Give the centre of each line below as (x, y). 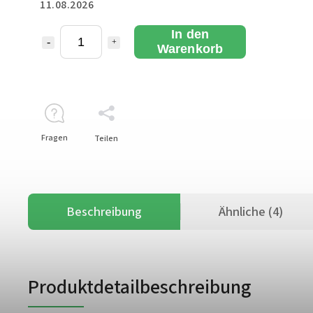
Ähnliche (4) (251, 211)
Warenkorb (190, 49)
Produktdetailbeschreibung (139, 287)
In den (190, 34)
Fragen (54, 138)
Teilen (106, 138)
